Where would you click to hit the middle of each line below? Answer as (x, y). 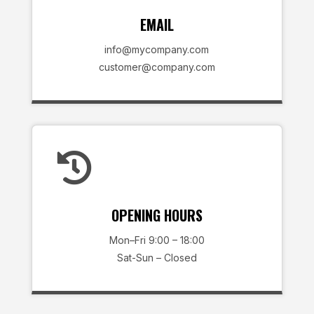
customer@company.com (157, 67)
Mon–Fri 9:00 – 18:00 (157, 240)
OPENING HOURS (157, 215)
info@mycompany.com (157, 49)
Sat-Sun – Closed (157, 258)
